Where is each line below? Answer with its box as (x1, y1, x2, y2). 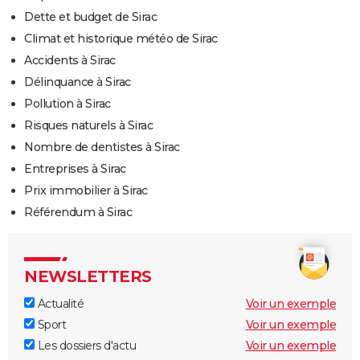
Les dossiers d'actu (35, 338, 136, 354)
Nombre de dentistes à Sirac (24, 140, 180, 155)
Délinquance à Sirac (24, 75, 131, 90)
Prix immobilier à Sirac (24, 183, 148, 198)
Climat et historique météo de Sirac (24, 31, 218, 47)
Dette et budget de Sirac (24, 10, 157, 25)
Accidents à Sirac (24, 53, 116, 68)
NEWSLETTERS (24, 267, 152, 287)
